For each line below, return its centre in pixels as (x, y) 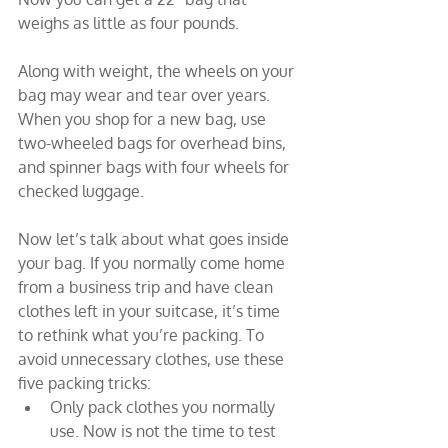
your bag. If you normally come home (153, 263)
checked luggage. (81, 191)
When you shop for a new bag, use (144, 119)
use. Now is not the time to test (165, 431)
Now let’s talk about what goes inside (155, 239)
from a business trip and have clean (147, 287)
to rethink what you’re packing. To (143, 335)
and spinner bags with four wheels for (155, 167)
